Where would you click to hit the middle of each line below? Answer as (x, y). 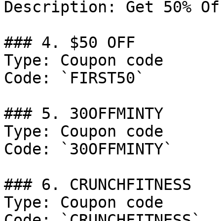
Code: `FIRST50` (74, 78)
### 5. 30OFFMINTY (84, 113)
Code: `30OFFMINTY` (88, 149)
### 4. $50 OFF (70, 42)
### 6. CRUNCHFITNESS (98, 184)
